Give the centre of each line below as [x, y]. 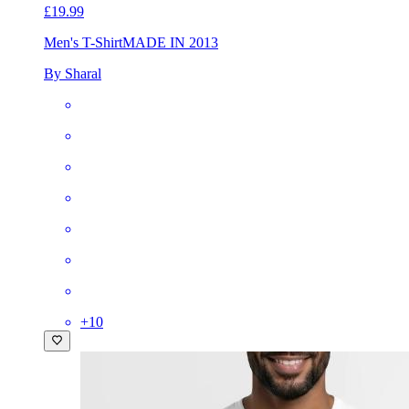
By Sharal [73, 74]
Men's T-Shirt [83, 43]
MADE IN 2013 [170, 43]
